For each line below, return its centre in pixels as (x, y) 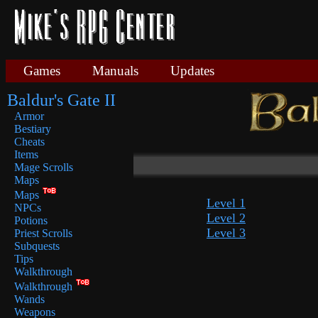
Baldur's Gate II (61, 100)
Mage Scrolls (44, 167)
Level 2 (226, 218)
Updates (192, 71)
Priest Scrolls (43, 233)
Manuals (115, 71)
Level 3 (226, 232)
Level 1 (226, 203)
